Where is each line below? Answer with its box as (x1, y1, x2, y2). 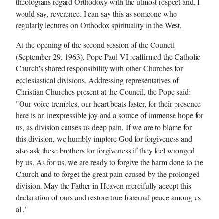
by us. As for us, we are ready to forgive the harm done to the (16, 156, 203, 167)
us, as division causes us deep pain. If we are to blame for (16, 121, 192, 132)
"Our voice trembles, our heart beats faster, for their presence (16, 98, 201, 109)
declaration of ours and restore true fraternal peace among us (16, 192, 201, 202)
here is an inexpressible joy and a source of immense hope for (16, 109, 203, 120)
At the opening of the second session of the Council (16, 39, 175, 50)
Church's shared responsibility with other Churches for (16, 63, 183, 73)
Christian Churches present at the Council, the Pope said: (16, 86, 191, 97)
